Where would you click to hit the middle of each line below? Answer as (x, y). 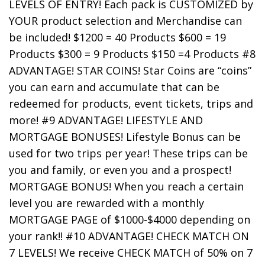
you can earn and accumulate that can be (114, 87)
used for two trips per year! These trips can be (128, 153)
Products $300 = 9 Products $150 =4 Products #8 (132, 54)
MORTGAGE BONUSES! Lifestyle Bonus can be (125, 137)
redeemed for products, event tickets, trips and (131, 104)
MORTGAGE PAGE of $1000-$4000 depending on (130, 220)
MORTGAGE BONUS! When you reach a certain (126, 187)
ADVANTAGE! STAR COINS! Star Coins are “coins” (130, 71)
